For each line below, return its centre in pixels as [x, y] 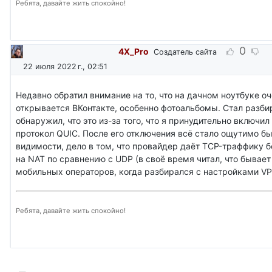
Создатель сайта [185, 52]
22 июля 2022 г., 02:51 [65, 66]
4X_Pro [134, 51]
